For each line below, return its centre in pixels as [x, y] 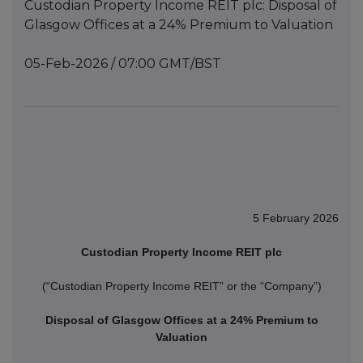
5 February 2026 [296, 218]
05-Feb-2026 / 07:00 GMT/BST [123, 64]
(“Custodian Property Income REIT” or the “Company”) [181, 286]
